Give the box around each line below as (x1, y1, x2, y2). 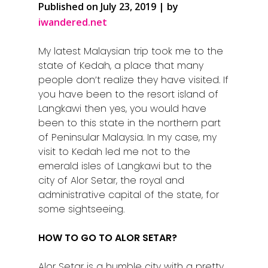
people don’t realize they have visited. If (38, 72, 229, 87)
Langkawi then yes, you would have (38, 101, 207, 115)
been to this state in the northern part (38, 115, 221, 130)
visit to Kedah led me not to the (38, 144, 191, 159)
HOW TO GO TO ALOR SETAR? (38, 230, 178, 245)
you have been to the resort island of (38, 87, 219, 101)
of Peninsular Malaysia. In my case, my (38, 130, 217, 144)
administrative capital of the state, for (38, 187, 220, 202)
